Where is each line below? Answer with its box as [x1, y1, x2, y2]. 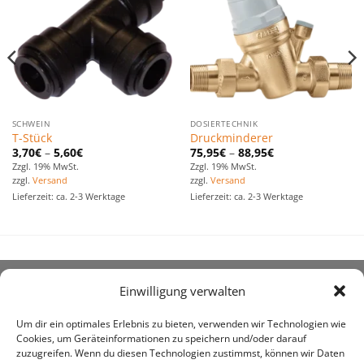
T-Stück [11, 130, 52, 146]
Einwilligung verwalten [119, 283, 245, 300]
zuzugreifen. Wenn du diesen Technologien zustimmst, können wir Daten [16, 346, 344, 361]
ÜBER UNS [12, 286, 84, 305]
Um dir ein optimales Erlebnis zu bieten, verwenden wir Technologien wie [16, 317, 346, 331]
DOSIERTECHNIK [189, 117, 258, 129]
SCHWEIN [11, 117, 51, 129]
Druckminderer [189, 130, 273, 146]
